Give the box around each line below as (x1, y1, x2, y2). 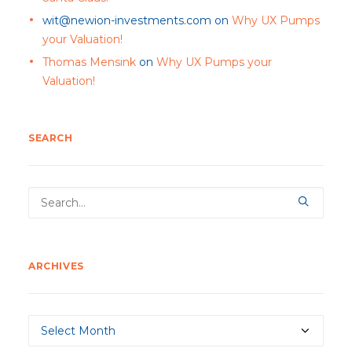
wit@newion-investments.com (42, 13, 211, 27)
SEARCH (28, 132, 73, 144)
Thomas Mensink (42, 55, 136, 69)
